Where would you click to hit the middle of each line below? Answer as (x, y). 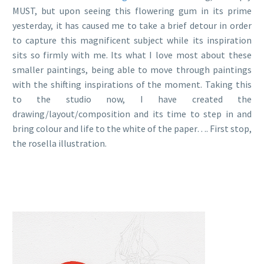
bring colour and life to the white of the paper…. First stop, (132, 129)
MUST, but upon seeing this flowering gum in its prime (132, 11)
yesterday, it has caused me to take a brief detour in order (132, 26)
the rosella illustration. (60, 143)
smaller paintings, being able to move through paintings (132, 70)
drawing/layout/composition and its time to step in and (132, 114)
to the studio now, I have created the (132, 99)
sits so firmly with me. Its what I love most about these (132, 55)
